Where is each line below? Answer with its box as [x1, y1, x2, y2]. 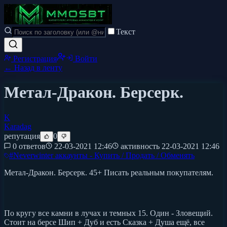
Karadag [4, 122, 31, 131]
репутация [4, 131, 40, 140]
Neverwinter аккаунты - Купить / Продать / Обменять [13, 150, 195, 160]
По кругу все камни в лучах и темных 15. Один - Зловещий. [4, 208, 213, 217]
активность [119, 141, 162, 150]
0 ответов [13, 141, 46, 150]
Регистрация [11, 54, 57, 63]
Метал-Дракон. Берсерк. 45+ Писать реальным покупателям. [4, 168, 213, 177]
